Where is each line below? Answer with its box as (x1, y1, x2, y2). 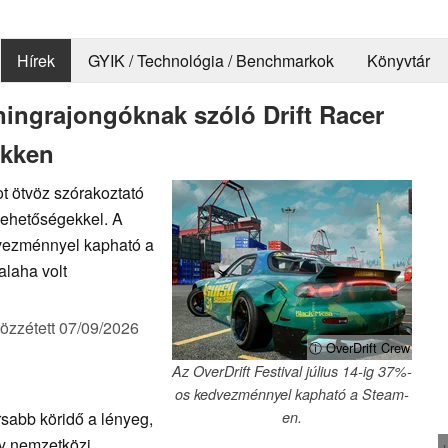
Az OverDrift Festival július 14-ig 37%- (172, 360, 412, 381)
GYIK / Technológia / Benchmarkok (87, 49, 334, 73)
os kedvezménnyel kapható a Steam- (175, 383, 409, 404)
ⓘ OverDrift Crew (309, 337, 410, 357)
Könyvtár (366, 49, 430, 73)
